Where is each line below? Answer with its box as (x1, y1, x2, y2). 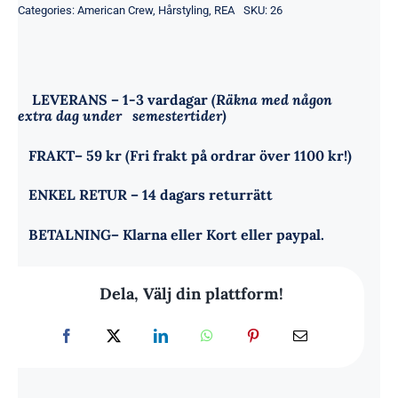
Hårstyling (158, 3, 209, 17)
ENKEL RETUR (28, 186, 127, 204)
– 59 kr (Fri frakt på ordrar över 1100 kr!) (75, 146, 352, 164)
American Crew (77, 3, 153, 17)
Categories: (18, 3, 77, 17)
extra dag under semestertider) (18, 106, 227, 124)
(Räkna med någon (211, 90, 332, 108)
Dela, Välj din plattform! (99, 283, 283, 305)
